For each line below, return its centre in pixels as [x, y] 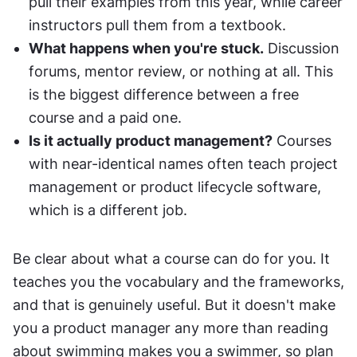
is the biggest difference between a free [164, 94]
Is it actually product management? [151, 141]
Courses [302, 141]
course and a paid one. [105, 118]
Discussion [302, 48]
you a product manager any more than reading [171, 328]
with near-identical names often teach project [183, 164]
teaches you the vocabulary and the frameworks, [178, 282]
